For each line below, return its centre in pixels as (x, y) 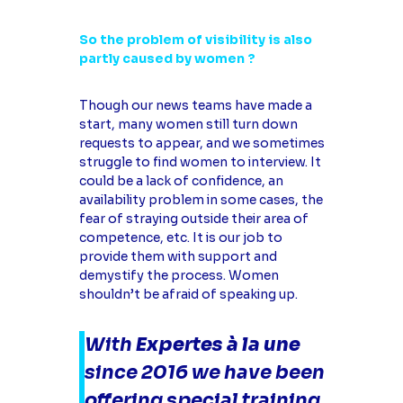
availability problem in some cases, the (201, 199)
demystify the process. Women (179, 275)
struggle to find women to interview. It (200, 161)
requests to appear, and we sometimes (201, 143)
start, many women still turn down (188, 124)
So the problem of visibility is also (195, 40)
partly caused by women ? (167, 58)
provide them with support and (178, 256)
